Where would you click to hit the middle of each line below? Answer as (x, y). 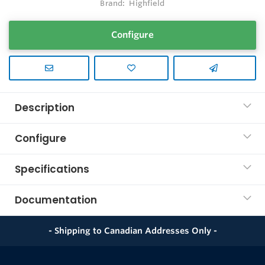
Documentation (56, 200)
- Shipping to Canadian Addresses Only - (132, 230)
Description (45, 107)
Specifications (52, 169)
